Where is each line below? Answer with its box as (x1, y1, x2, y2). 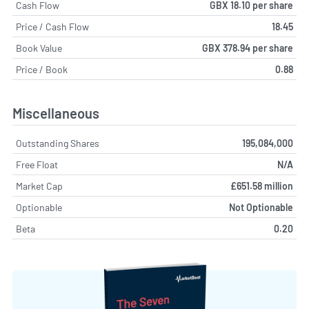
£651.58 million (230, 179, 293, 192)
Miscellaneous (12, 104, 99, 121)
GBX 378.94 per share (202, 42, 293, 54)
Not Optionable (229, 201, 293, 213)
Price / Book (16, 63, 68, 76)
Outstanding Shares (16, 137, 99, 149)
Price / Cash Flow (16, 21, 89, 33)
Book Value (16, 42, 62, 54)
